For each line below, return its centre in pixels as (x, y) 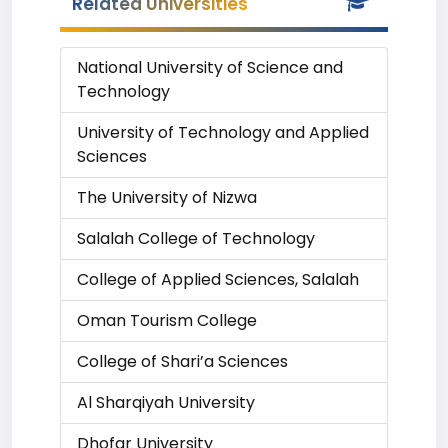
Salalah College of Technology (196, 238)
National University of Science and (210, 67)
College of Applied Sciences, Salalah (218, 279)
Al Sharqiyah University (166, 402)
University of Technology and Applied (223, 132)
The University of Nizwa (167, 197)
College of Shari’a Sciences (182, 361)
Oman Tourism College (167, 320)
